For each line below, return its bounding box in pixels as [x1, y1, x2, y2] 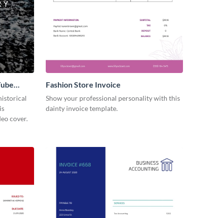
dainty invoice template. [46, 104, 118, 113]
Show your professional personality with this [46, 94, 180, 103]
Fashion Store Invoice [46, 80, 121, 90]
